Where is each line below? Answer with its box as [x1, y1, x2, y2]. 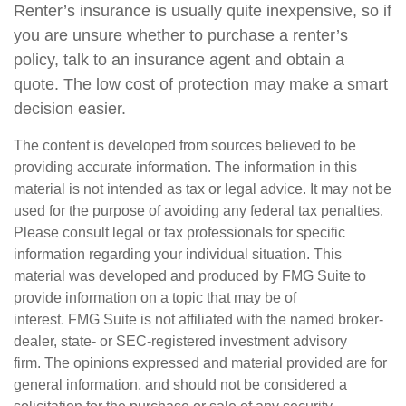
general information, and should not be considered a [14, 377, 347, 392]
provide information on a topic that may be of [14, 290, 296, 305]
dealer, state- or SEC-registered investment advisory [14, 333, 347, 349]
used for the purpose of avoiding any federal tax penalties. [14, 203, 383, 218]
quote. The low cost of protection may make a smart [14, 75, 388, 93]
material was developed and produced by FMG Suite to [14, 268, 366, 284]
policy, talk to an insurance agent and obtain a [14, 51, 344, 69]
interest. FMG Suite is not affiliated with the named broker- [14, 312, 383, 327]
